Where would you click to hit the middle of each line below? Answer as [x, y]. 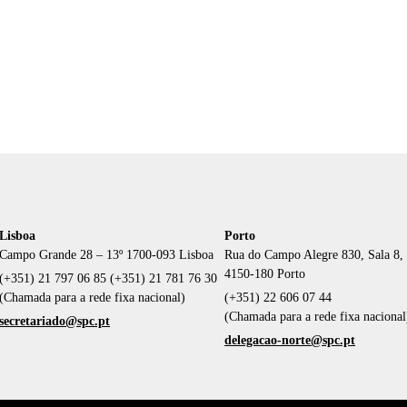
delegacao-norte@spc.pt [290, 340]
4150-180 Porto [265, 273]
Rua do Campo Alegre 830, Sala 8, [314, 254]
